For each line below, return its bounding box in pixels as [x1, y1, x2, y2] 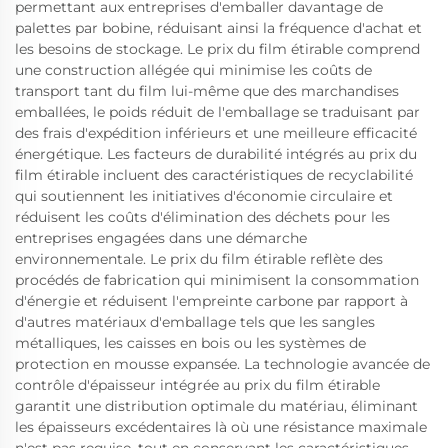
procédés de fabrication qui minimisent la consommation [15, 270, 419, 289]
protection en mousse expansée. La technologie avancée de [15, 354, 430, 373]
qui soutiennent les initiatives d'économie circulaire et [15, 186, 393, 205]
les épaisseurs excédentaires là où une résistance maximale [15, 417, 427, 436]
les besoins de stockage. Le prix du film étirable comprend [15, 39, 420, 58]
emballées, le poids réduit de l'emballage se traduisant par [15, 102, 420, 121]
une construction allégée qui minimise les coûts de [15, 60, 372, 79]
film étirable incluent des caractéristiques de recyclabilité [15, 165, 413, 184]
